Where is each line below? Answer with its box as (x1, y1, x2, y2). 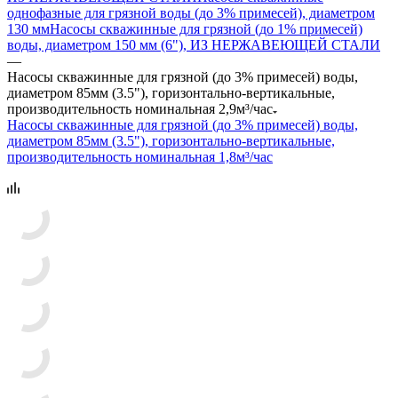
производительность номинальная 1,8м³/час (7, 148, 273, 164)
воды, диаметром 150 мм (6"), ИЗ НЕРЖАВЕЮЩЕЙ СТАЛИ (7, 36, 380, 52)
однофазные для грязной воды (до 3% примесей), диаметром (7, 4, 375, 20)
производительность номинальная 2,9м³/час (7, 100, 273, 116)
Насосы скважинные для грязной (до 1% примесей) (50, 20, 362, 36)
